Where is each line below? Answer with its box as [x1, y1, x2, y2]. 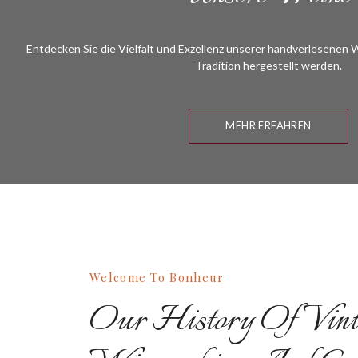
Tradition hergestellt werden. [195, 58, 342, 72]
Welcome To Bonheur [89, 269, 225, 286]
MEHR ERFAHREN [225, 118, 312, 132]
